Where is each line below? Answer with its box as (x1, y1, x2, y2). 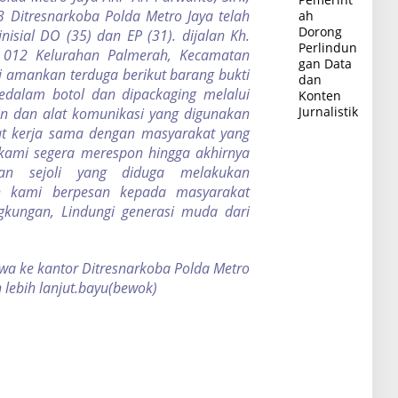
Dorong (298, 22, 343, 40)
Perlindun (298, 38, 358, 56)
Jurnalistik (298, 102, 359, 120)
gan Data (298, 54, 353, 72)
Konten (298, 86, 342, 104)
